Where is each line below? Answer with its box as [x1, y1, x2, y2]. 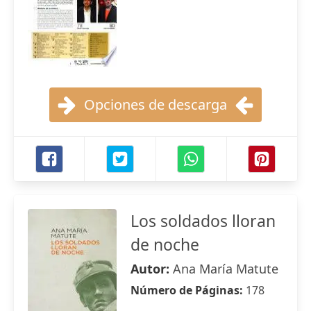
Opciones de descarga [84, 95, 227, 114]
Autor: [131, 260, 173, 277]
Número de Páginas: [131, 283, 246, 298]
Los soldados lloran [131, 210, 276, 232]
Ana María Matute [173, 260, 278, 277]
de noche [131, 233, 199, 255]
